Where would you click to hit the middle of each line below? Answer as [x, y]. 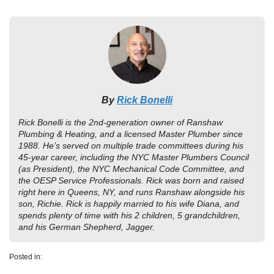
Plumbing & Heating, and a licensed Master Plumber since [131, 134]
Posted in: [26, 257]
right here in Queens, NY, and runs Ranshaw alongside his [131, 192]
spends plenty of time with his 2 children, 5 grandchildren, [129, 215]
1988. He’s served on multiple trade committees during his [131, 146]
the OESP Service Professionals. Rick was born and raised [131, 180]
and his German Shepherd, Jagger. [87, 227]
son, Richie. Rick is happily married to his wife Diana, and [129, 204]
